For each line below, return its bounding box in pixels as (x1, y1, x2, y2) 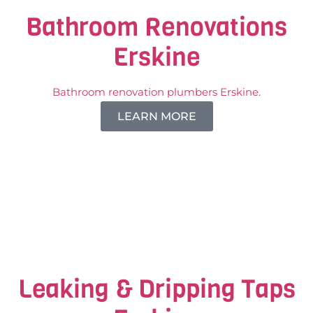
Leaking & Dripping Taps (17, 271, 296, 306)
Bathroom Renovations (26, 9, 287, 44)
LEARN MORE (117, 109, 196, 123)
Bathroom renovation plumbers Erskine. (52, 85, 261, 99)
